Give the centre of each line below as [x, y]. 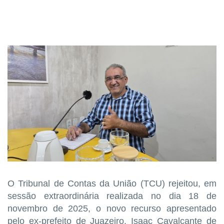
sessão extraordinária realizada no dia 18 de [112, 196]
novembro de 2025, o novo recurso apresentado [112, 208]
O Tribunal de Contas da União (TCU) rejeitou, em [112, 183]
